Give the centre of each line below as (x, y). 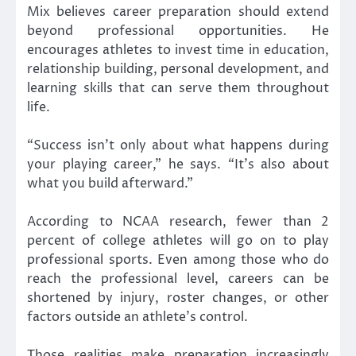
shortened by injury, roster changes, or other (178, 298)
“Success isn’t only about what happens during (178, 146)
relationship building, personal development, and (178, 69)
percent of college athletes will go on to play (178, 241)
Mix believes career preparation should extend (178, 12)
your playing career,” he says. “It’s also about (178, 165)
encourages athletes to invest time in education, (178, 50)
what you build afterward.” (110, 184)
